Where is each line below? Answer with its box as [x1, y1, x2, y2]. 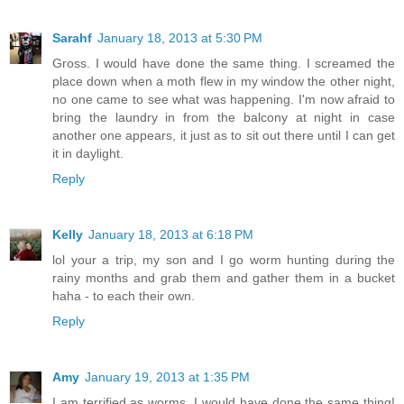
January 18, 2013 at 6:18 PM [88, 227, 253, 243]
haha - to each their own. [52, 289, 195, 304]
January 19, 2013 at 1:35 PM [85, 370, 250, 385]
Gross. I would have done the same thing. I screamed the [52, 56, 395, 71]
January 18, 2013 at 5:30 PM [97, 31, 262, 46]
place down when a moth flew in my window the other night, [52, 74, 395, 89]
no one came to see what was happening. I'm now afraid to [52, 92, 395, 107]
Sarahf [52, 31, 92, 46]
